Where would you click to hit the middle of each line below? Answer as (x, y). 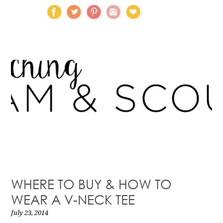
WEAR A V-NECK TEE (73, 199)
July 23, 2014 (30, 213)
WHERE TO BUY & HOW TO (92, 184)
